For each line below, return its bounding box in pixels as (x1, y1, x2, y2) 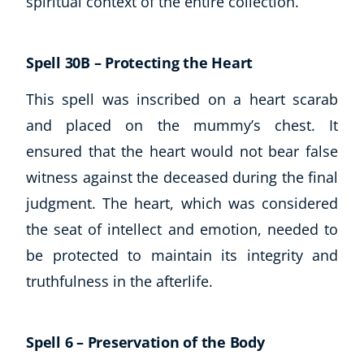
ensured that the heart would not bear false (26, 141, 338, 161)
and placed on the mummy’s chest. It (26, 115, 338, 135)
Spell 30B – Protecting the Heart (26, 52, 253, 72)
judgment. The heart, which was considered (26, 193, 338, 213)
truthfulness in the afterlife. (26, 271, 213, 291)
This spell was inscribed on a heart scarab (26, 89, 338, 109)
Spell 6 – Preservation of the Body (26, 331, 265, 352)
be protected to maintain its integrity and (26, 245, 338, 265)
